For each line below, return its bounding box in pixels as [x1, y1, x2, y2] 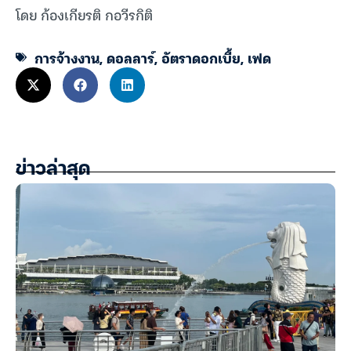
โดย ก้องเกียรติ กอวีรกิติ [16, 3, 153, 27]
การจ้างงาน [34, 45, 100, 69]
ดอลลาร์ [107, 45, 154, 69]
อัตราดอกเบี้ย [161, 45, 241, 69]
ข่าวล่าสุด [16, 161, 90, 179]
